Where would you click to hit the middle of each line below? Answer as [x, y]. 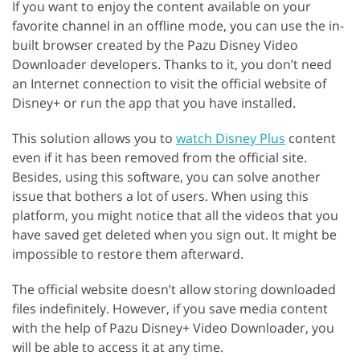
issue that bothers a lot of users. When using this [160, 196]
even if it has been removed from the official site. [160, 158]
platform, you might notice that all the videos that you [175, 216]
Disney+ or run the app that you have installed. [154, 103]
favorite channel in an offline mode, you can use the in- [178, 26]
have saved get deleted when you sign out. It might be [174, 235]
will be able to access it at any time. [118, 348]
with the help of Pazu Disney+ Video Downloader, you [173, 328]
